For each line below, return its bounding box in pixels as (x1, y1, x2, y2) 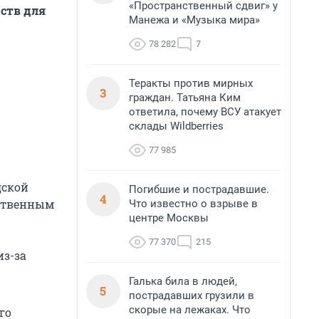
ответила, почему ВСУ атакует (129, 105, 281, 118)
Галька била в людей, (129, 275, 237, 288)
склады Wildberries (129, 120, 224, 132)
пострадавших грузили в (129, 289, 254, 302)
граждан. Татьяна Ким (129, 91, 241, 104)
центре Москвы (129, 211, 209, 224)
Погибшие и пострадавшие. (129, 183, 269, 196)
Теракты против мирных (129, 77, 253, 90)
